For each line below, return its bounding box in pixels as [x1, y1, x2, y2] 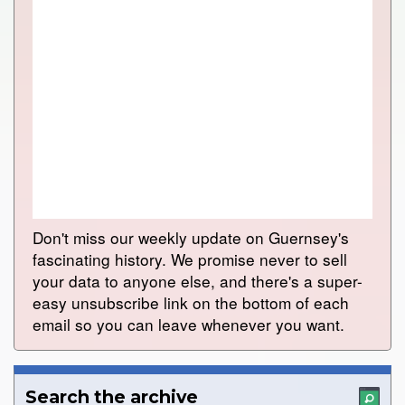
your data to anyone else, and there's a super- [33, 269, 363, 293]
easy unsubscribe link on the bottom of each [33, 291, 349, 315]
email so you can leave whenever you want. [33, 313, 344, 336]
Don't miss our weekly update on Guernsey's [33, 226, 349, 250]
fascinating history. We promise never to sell [33, 248, 347, 271]
